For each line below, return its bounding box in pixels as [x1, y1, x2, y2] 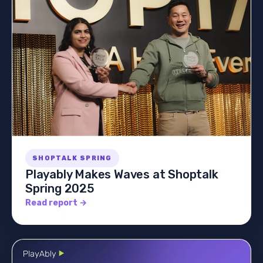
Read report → [25, 197, 87, 208]
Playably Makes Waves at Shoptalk [25, 167, 218, 181]
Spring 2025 [25, 181, 95, 195]
